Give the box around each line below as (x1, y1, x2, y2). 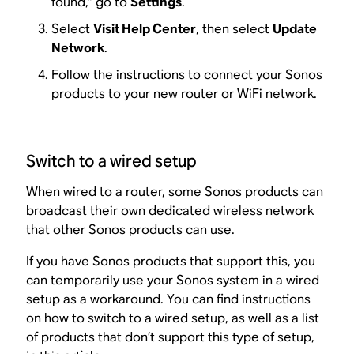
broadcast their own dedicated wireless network (26, 202, 314, 220)
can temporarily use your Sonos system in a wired (26, 272, 320, 289)
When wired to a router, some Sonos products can (26, 183, 324, 201)
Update (273, 20, 318, 37)
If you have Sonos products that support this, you (26, 253, 316, 270)
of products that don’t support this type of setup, (26, 329, 315, 346)
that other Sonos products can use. (26, 221, 235, 239)
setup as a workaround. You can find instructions (26, 291, 311, 308)
